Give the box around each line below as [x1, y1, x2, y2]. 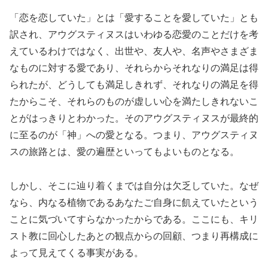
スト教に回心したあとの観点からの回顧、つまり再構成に [10, 230, 258, 241]
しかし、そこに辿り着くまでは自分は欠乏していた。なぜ [10, 180, 258, 191]
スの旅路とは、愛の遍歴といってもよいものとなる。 [10, 146, 239, 157]
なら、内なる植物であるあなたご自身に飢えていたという [10, 197, 258, 208]
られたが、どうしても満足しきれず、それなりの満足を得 [10, 79, 258, 90]
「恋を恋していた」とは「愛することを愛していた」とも [10, 12, 258, 23]
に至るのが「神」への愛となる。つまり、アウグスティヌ [10, 129, 258, 140]
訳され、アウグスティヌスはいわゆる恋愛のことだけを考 [10, 29, 258, 39]
